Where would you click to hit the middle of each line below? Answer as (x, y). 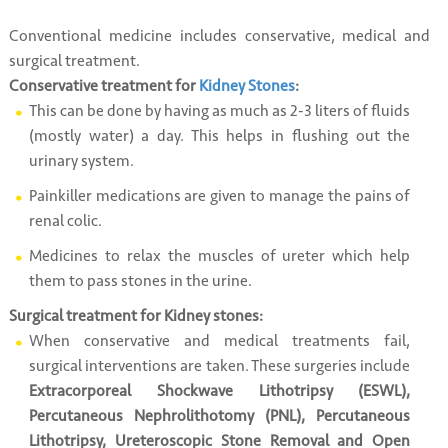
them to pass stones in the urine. (140, 281)
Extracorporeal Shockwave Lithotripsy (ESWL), (219, 391)
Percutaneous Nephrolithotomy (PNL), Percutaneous (219, 416)
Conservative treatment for (103, 86)
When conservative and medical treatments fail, (219, 341)
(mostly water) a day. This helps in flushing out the (219, 136)
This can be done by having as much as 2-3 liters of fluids (219, 111)
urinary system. (81, 161)
